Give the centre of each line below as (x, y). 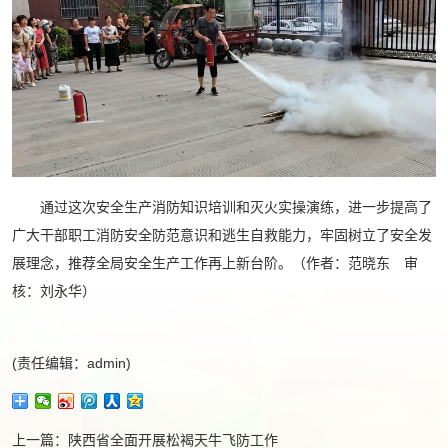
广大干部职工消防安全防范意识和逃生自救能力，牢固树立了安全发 (222, 234)
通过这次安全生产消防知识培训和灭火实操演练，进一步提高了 (222, 206)
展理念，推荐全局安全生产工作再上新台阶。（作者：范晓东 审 (215, 262)
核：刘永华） (54, 290)
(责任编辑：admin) (71, 362)
